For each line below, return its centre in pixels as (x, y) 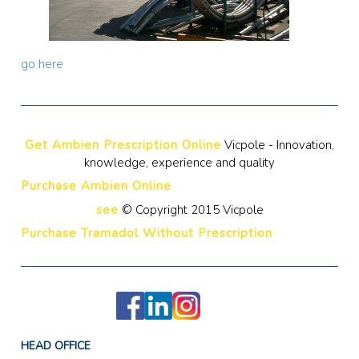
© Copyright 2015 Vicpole (191, 210)
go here (42, 65)
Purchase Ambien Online (96, 186)
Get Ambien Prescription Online (123, 145)
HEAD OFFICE (55, 346)
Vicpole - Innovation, (278, 145)
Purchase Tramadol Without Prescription (146, 234)
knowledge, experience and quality (179, 162)
